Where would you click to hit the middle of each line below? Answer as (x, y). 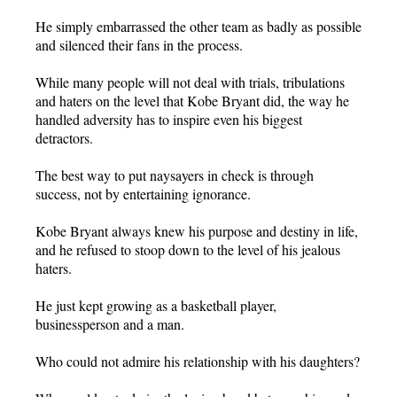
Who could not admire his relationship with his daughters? (198, 361)
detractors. (64, 137)
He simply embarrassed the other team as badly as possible (198, 26)
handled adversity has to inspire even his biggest (169, 119)
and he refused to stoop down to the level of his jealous (188, 249)
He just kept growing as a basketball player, (156, 305)
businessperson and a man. (110, 323)
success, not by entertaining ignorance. (143, 193)
